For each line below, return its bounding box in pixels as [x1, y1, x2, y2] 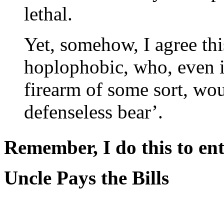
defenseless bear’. [24, 100, 163, 122]
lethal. [24, 2, 72, 24]
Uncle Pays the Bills [4, 166, 169, 188]
